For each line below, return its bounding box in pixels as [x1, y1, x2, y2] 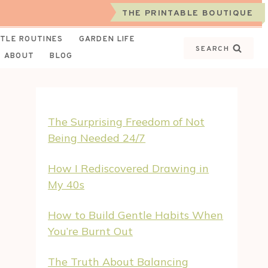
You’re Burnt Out [48, 224, 133, 238]
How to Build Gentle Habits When [48, 208, 224, 222]
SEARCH [196, 44, 230, 54]
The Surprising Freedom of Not [48, 115, 205, 129]
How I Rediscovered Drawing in [48, 162, 209, 175]
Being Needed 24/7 [48, 131, 146, 145]
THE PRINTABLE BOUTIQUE [122, 8, 253, 19]
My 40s [48, 178, 85, 191]
